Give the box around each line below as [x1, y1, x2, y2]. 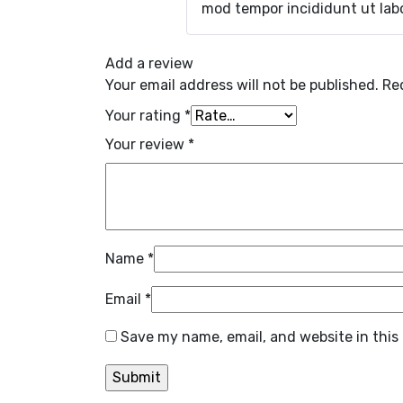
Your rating [105, 107, 184, 125]
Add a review [105, 55, 193, 73]
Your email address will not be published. [105, 76, 379, 94]
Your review [105, 136, 188, 154]
